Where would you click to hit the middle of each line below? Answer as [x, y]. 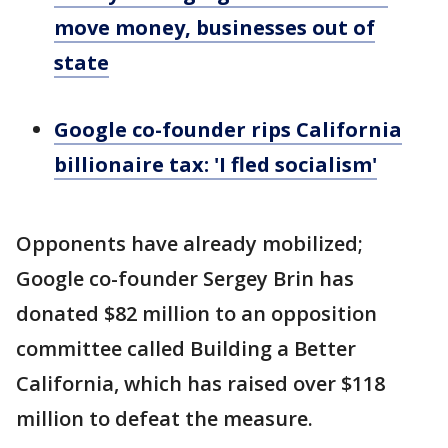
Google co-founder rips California [228, 129]
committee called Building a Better [186, 348]
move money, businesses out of [214, 27]
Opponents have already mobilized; [189, 243]
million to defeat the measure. [164, 418]
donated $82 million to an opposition [196, 313]
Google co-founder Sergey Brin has [185, 278]
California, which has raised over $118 [200, 383]
